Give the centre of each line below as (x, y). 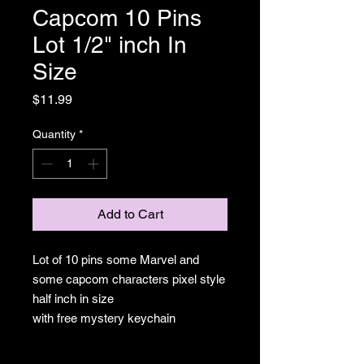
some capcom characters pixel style (129, 279)
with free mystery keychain (104, 318)
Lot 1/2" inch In (110, 45)
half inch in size (75, 299)
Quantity (54, 134)
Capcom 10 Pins (117, 18)
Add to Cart (130, 214)
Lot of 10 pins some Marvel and (116, 260)
